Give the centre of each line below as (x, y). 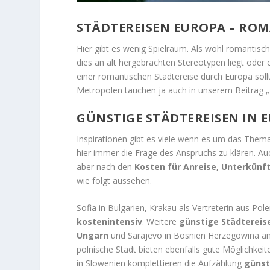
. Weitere (161, 222)
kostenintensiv (110, 222)
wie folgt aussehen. (115, 180)
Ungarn (93, 236)
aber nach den (106, 166)
